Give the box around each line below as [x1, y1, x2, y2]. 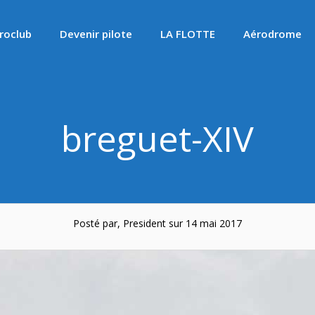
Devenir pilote [60, 27, 132, 41]
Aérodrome [243, 27, 302, 41]
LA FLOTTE [160, 27, 215, 41]
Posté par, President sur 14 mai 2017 [73, 217, 242, 230]
